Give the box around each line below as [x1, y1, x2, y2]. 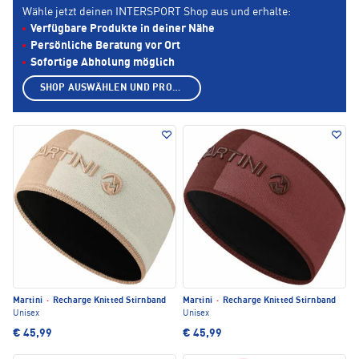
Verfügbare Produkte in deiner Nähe [30, 23, 215, 35]
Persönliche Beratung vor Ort [30, 40, 180, 52]
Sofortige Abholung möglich [30, 57, 175, 69]
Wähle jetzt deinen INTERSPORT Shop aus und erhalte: [22, 6, 291, 18]
